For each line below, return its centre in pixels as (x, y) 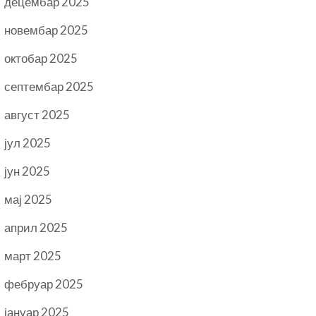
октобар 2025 (41, 58)
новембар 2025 (47, 30)
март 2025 (33, 256)
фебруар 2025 (44, 284)
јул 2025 (28, 143)
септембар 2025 (49, 86)
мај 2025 (29, 199)
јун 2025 (28, 171)
